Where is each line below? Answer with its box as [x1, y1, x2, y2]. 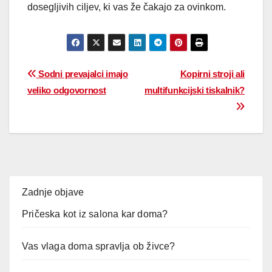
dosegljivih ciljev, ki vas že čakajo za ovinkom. [27, 1, 226, 12]
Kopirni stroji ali [180, 68, 245, 79]
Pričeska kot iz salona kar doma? [22, 209, 168, 220]
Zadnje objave [22, 187, 84, 198]
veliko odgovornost [27, 84, 106, 95]
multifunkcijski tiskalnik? [144, 84, 245, 95]
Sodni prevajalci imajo [36, 68, 128, 79]
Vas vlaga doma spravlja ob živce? [22, 241, 175, 252]
